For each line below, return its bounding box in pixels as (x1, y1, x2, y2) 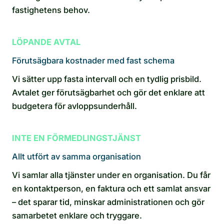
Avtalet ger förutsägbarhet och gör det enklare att (12, 87, 205, 97)
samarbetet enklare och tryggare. (12, 210, 142, 220)
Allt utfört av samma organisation (12, 151, 141, 161)
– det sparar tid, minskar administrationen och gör (12, 196, 204, 207)
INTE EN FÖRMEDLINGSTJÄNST (12, 132, 141, 143)
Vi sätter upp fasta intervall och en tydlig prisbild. (12, 73, 201, 84)
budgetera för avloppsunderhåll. (12, 100, 137, 111)
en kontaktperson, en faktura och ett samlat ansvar (12, 183, 210, 193)
